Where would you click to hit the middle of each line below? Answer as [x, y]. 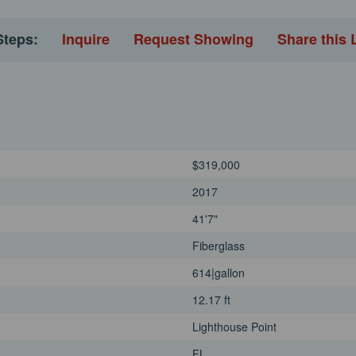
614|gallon [219, 273]
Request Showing [193, 39]
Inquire [85, 39]
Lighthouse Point [234, 327]
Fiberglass [219, 246]
